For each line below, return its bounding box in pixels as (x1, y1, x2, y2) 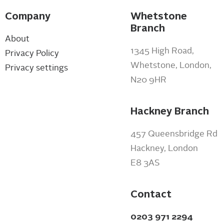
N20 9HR (130, 74, 166, 85)
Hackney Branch (130, 104, 209, 118)
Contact (130, 187, 171, 201)
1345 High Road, (130, 45, 194, 56)
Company (4, 9, 50, 23)
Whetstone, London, (130, 59, 211, 71)
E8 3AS (130, 157, 159, 168)
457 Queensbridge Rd (130, 128, 217, 139)
